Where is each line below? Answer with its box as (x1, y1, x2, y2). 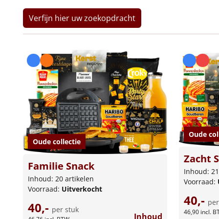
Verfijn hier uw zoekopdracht (29, 12, 135, 23)
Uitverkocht (62, 184, 102, 194)
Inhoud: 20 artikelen (28, 174, 94, 184)
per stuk (52, 205, 79, 215)
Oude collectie (33, 137, 81, 147)
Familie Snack (28, 159, 94, 173)
